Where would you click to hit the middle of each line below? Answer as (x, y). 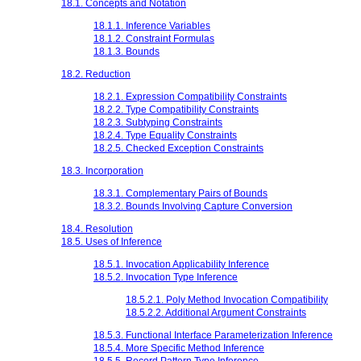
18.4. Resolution (97, 228)
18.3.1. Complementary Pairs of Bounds (180, 193)
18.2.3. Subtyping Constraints (158, 122)
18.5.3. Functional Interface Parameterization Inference (213, 335)
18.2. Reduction (96, 74)
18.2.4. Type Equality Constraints (165, 135)
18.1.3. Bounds (127, 51)
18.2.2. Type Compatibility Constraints (176, 109)
